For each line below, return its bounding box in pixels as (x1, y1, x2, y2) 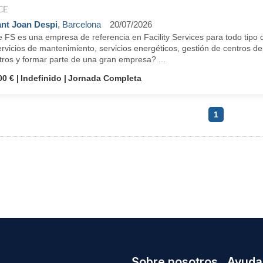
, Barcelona (57, 19, 101, 29)
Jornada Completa (68, 73, 141, 83)
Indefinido (20, 73, 62, 83)
